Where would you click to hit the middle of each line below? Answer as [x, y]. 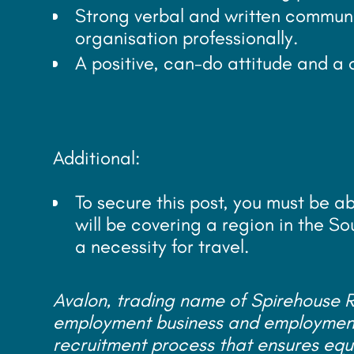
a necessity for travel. [162, 246]
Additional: [97, 158]
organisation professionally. [189, 38]
